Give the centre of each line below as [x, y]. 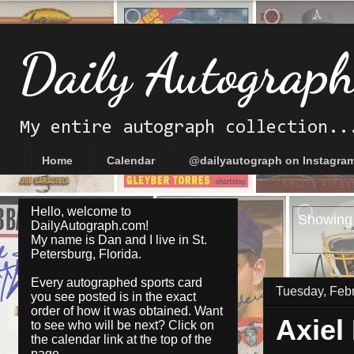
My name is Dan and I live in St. [119, 239]
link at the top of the [156, 339]
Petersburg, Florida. [86, 254]
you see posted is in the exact [113, 296]
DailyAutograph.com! [90, 225]
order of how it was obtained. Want [127, 311]
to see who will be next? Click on [122, 325]
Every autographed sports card [117, 282]
